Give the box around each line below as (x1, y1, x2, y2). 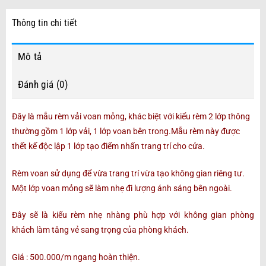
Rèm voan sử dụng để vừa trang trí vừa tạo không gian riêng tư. (11, 168, 245, 178)
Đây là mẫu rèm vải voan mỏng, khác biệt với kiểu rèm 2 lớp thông (11, 111, 250, 121)
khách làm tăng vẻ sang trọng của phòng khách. (11, 225, 189, 235)
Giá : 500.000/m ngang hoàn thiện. (11, 252, 140, 262)
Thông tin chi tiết (11, 17, 77, 28)
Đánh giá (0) (17, 78, 68, 90)
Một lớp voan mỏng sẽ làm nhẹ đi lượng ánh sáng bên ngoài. (11, 183, 232, 193)
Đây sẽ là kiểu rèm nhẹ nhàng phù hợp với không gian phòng (11, 210, 255, 220)
